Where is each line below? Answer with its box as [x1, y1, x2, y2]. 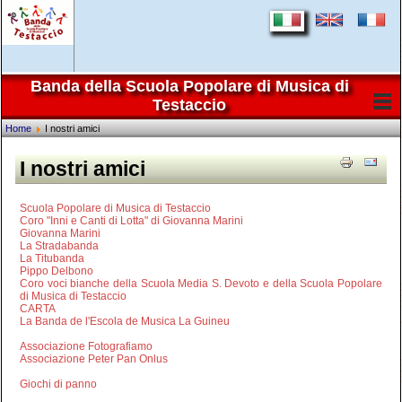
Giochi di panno [20, 378, 98, 390]
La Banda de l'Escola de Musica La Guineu [20, 315, 231, 328]
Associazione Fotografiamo [20, 340, 153, 353]
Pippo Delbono [20, 265, 94, 277]
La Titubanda [20, 252, 85, 265]
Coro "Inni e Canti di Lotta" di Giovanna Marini [20, 214, 244, 227]
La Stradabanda [20, 240, 100, 252]
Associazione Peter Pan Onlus [20, 353, 169, 365]
